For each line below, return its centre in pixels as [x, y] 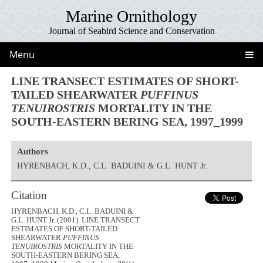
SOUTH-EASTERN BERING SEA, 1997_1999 [127, 121]
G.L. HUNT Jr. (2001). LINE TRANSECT [76, 220]
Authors [32, 151]
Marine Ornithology [131, 16]
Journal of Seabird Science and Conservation [131, 31]
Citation [29, 195]
